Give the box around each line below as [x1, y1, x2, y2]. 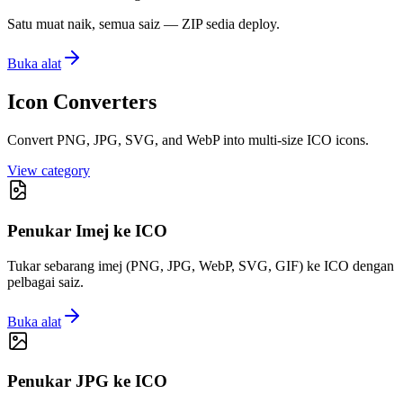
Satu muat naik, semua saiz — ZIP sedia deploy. [7, 16, 280, 32]
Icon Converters [7, 90, 157, 114]
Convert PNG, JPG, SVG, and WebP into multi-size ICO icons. [7, 132, 369, 148]
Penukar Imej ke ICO [7, 220, 167, 240]
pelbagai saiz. [7, 273, 84, 290]
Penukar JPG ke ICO [7, 372, 167, 391]
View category [7, 163, 90, 179]
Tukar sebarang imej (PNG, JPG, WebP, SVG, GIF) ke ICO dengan [7, 257, 394, 273]
